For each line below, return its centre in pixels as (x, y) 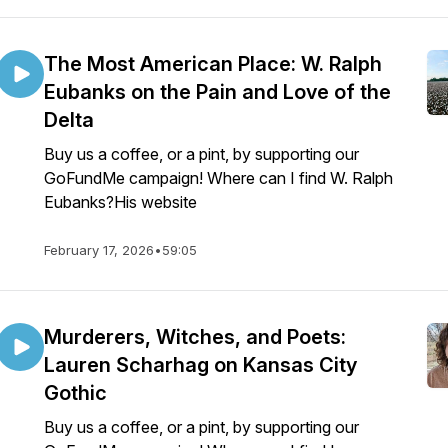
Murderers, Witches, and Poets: (195, 337)
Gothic (75, 393)
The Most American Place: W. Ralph (213, 64)
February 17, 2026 (99, 250)
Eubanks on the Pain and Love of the (217, 92)
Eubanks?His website (120, 202)
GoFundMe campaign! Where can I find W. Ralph (218, 178)
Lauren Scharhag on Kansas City (200, 365)
